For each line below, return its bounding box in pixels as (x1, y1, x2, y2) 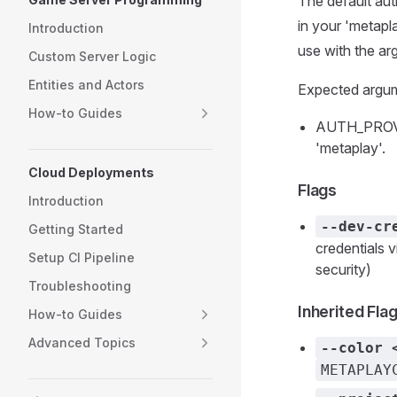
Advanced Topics (28, 335, 136, 350)
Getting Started (28, 222, 123, 237)
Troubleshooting (28, 278, 131, 293)
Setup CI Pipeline (28, 250, 135, 265)
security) (315, 261, 371, 278)
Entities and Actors (28, 77, 144, 92)
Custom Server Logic (28, 49, 156, 64)
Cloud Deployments (28, 165, 154, 180)
